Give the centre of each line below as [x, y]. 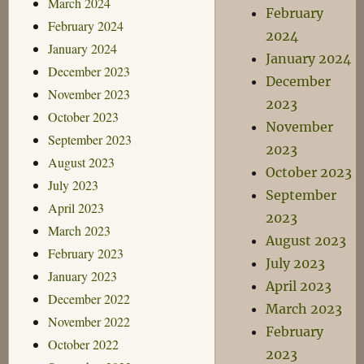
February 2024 [85, 25]
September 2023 [89, 139]
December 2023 [89, 71]
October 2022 [83, 344]
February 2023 [85, 253]
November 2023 [89, 93]
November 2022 [89, 321]
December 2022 [89, 298]
